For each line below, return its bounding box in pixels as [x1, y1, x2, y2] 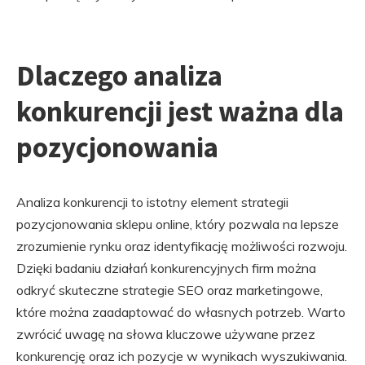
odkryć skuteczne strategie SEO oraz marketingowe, [16, 282, 323, 298]
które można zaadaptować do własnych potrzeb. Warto [16, 304, 345, 320]
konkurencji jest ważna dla [16, 94, 344, 130]
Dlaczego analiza [16, 58, 222, 94]
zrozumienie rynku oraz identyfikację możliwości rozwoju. [16, 238, 347, 254]
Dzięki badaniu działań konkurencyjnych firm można [16, 260, 316, 276]
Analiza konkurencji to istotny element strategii [16, 194, 288, 210]
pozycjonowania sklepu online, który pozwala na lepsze [16, 216, 339, 232]
